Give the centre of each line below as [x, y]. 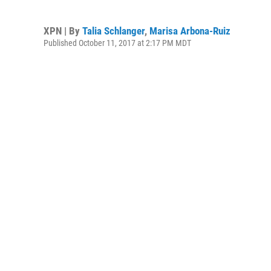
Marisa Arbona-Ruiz [190, 31]
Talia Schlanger [113, 31]
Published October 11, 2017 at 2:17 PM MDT [117, 43]
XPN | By [63, 31]
